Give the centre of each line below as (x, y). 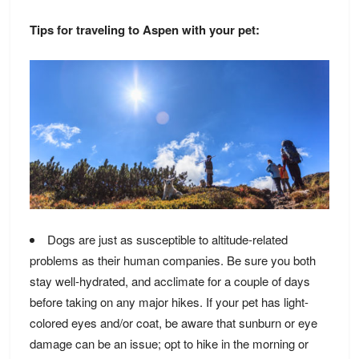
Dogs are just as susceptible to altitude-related (167, 239)
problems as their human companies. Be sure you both (172, 260)
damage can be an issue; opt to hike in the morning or (169, 343)
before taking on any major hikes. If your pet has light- (169, 301)
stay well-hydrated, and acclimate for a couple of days (169, 280)
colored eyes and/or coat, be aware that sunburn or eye (173, 322)
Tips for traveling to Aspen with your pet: (144, 30)
